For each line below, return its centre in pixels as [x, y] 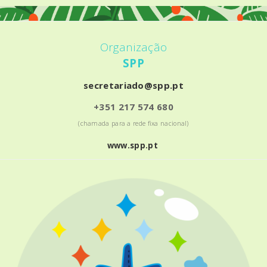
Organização [133, 47]
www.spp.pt [132, 146]
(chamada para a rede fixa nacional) [133, 124]
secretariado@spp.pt [133, 86]
